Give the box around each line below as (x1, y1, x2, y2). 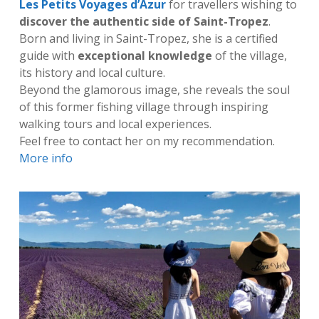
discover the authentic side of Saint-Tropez (19, 13, 268, 29)
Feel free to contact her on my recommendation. (19, 132, 275, 149)
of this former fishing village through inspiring (19, 98, 268, 115)
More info (19, 150, 73, 166)
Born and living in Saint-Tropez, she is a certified (19, 30, 278, 46)
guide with (19, 47, 78, 63)
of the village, (211, 47, 287, 63)
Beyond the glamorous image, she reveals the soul (19, 81, 290, 98)
